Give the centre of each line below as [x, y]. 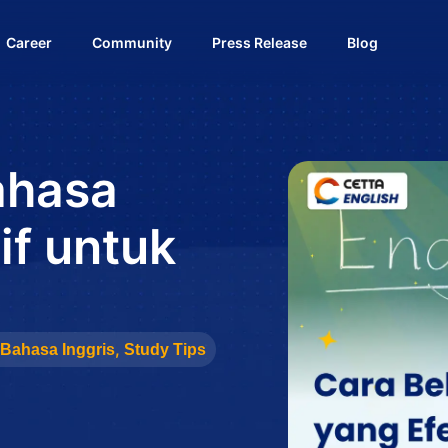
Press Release [259, 42]
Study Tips [165, 349]
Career [29, 42]
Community [132, 42]
